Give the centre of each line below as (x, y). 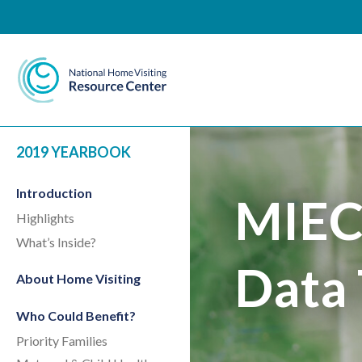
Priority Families (62, 341)
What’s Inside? (56, 242)
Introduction (54, 193)
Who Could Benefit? (76, 316)
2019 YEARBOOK (74, 152)
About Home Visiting (78, 278)
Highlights (45, 218)
